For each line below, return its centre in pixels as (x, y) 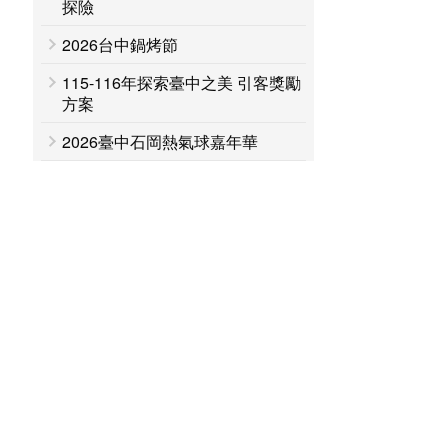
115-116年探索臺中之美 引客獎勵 (182, 82)
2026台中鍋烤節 (120, 44)
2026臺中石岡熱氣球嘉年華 (160, 141)
